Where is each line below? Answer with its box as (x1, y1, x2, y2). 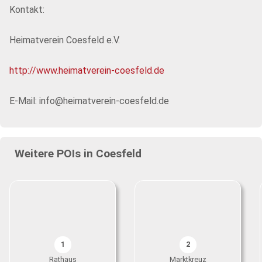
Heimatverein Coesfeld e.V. (9, 35, 120, 46)
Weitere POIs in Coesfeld (14, 147, 142, 160)
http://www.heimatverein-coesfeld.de (9, 65, 164, 76)
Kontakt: (9, 4, 44, 15)
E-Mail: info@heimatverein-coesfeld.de (9, 95, 169, 106)
